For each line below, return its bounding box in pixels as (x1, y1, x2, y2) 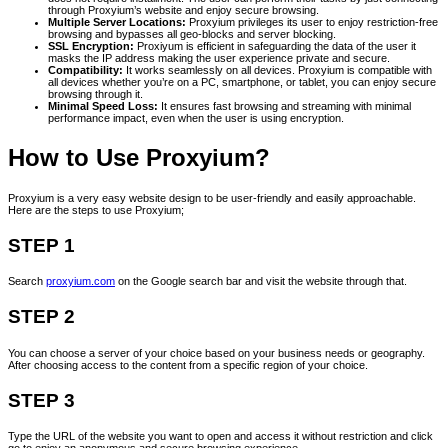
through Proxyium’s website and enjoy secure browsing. (48, 4, 319, 17)
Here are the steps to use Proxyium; (8, 203, 184, 216)
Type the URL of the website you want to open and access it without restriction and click (8, 430, 433, 443)
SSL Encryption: (48, 40, 137, 53)
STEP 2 (8, 306, 75, 328)
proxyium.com (46, 275, 115, 288)
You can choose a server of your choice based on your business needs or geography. (8, 346, 425, 359)
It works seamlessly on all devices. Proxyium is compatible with (123, 64, 432, 77)
